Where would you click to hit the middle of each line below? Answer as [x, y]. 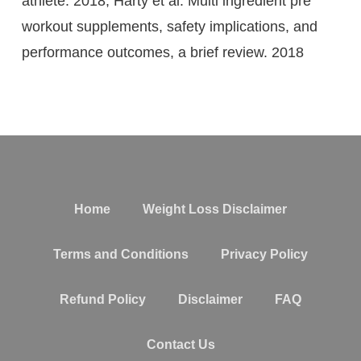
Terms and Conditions [121, 254]
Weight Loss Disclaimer [215, 209]
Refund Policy [103, 299]
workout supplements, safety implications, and [169, 26]
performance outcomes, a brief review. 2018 [162, 52]
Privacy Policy [264, 254]
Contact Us [180, 344]
